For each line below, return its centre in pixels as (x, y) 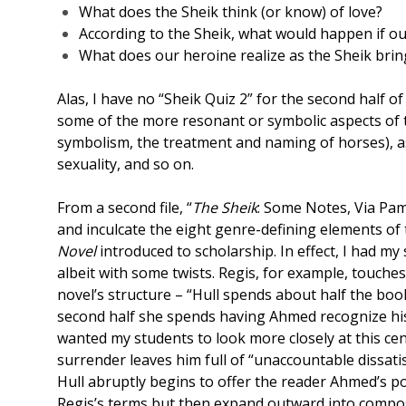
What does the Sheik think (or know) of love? (231, 12)
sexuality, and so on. (126, 164)
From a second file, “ (125, 208)
